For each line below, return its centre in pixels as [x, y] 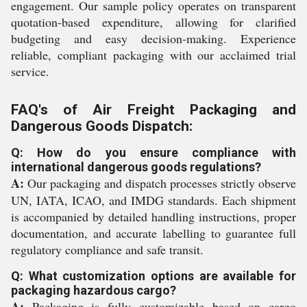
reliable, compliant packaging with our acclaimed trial [153, 55]
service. [30, 71]
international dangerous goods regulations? [136, 167]
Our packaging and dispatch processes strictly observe [160, 183]
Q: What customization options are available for [153, 276]
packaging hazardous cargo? [94, 290]
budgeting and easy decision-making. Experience [153, 38]
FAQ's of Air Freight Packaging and [153, 110]
